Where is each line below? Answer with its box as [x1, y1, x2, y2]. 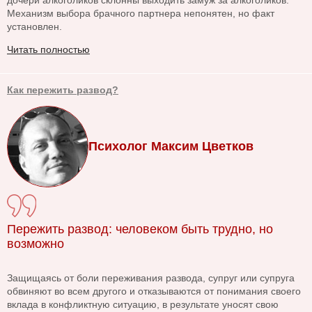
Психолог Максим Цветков [88, 139, 253, 154]
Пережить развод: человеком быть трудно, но [7, 222, 273, 237]
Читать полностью [7, 44, 90, 56]
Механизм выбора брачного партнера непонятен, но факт [7, 8, 274, 19]
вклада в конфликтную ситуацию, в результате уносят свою [7, 299, 279, 311]
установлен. [7, 21, 62, 33]
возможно [7, 237, 64, 251]
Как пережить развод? [7, 84, 118, 96]
